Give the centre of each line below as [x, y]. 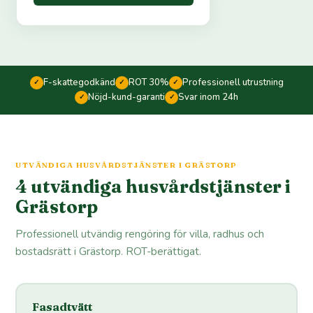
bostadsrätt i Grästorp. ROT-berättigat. [109, 251]
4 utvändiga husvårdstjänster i [153, 186]
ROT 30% [148, 82]
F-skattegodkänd [79, 82]
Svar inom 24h [208, 97]
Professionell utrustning [233, 82]
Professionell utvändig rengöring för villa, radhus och [140, 234]
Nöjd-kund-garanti [126, 97]
